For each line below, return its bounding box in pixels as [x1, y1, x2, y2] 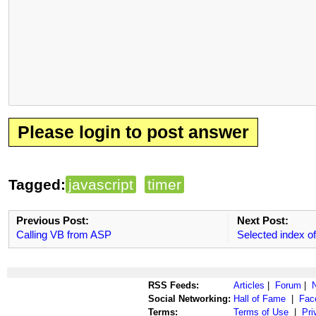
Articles [233, 279, 265, 291]
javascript [68, 176, 133, 193]
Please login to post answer [18, 122, 249, 142]
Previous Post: [16, 214, 89, 226]
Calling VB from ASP [16, 228, 111, 241]
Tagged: [8, 176, 66, 193]
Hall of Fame [233, 293, 286, 304]
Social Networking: [148, 293, 231, 304]
